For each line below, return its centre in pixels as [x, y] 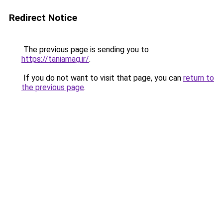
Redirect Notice [43, 18]
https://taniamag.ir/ [55, 59]
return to [199, 78]
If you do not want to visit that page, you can [102, 78]
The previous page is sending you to [85, 50]
